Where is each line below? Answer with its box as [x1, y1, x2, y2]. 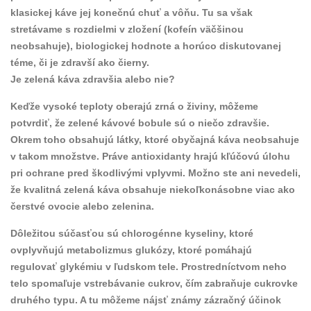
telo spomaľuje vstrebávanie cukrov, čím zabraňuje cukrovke [10, 277, 298, 289]
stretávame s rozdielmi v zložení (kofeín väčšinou [10, 23, 244, 35]
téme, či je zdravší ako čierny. [10, 56, 149, 68]
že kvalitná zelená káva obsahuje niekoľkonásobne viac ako [10, 183, 295, 195]
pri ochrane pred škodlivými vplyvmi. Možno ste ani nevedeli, [10, 167, 301, 178]
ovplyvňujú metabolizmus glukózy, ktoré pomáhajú [10, 244, 252, 255]
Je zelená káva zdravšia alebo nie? [10, 73, 175, 85]
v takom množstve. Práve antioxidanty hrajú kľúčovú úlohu [10, 150, 290, 162]
